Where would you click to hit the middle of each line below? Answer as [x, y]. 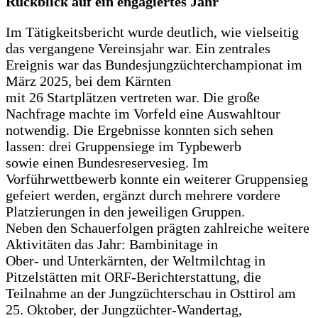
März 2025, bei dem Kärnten [88, 81]
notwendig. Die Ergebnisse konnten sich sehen [139, 130]
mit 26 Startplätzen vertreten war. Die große [133, 98]
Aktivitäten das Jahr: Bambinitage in [112, 245]
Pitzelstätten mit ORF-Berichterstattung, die [133, 277]
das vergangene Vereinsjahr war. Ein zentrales [138, 49]
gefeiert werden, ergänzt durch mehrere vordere [143, 196]
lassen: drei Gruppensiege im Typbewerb [124, 147]
